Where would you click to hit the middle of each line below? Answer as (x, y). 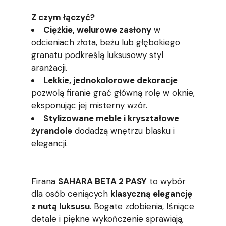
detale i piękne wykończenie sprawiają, (107, 219)
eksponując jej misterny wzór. (89, 105)
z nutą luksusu (61, 207)
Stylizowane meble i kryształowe (111, 118)
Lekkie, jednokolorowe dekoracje (110, 80)
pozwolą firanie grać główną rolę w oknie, (113, 93)
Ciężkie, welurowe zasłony (97, 30)
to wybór (166, 181)
